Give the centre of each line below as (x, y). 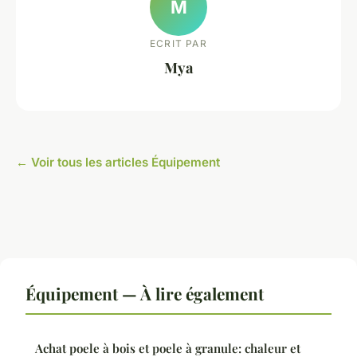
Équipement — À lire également (145, 293)
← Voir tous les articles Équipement (118, 162)
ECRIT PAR (178, 44)
